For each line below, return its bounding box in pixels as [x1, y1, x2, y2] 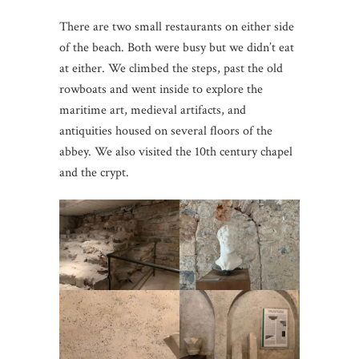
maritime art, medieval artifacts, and [59, 102, 246, 119]
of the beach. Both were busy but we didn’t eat [59, 39, 294, 57]
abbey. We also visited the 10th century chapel [59, 143, 292, 161]
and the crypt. [59, 164, 129, 182]
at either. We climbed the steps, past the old [59, 60, 283, 78]
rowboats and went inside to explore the [59, 81, 263, 99]
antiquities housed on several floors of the [59, 123, 272, 140]
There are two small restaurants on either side [59, 18, 294, 36]
